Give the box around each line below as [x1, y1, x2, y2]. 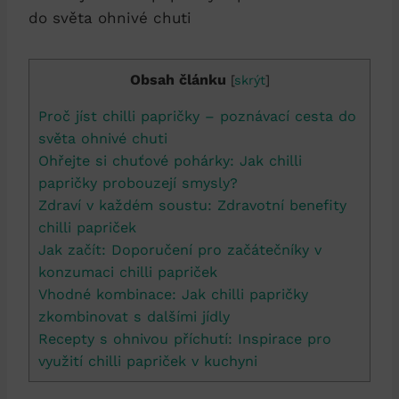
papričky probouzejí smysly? [38, 174, 238, 191]
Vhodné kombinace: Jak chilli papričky [38, 285, 308, 303]
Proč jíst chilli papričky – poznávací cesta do [38, 107, 356, 125]
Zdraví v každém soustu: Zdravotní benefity [38, 196, 346, 214]
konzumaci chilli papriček [38, 263, 217, 281]
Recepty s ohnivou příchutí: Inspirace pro [38, 330, 331, 347]
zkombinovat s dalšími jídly [38, 307, 230, 325]
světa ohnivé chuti [38, 129, 167, 147]
